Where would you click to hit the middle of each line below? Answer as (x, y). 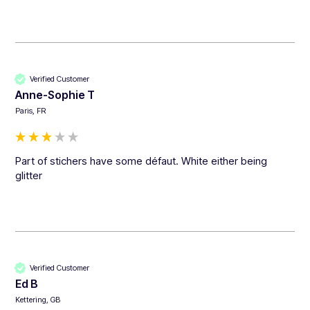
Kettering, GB (38, 300)
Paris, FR (31, 111)
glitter (29, 176)
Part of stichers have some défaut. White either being (142, 161)
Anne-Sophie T (55, 95)
